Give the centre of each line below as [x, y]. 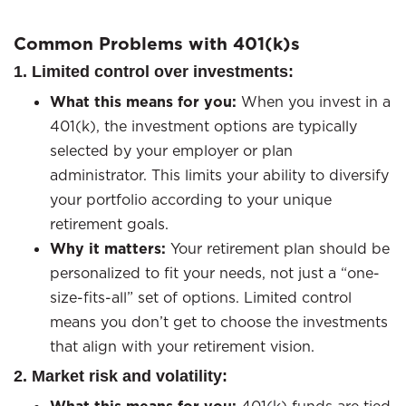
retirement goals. [109, 224]
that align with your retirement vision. [182, 346]
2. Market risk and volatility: [121, 376]
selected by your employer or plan [171, 150]
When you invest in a [314, 101]
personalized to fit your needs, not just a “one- [215, 273]
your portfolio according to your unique [191, 199]
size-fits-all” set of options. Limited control [201, 297]
